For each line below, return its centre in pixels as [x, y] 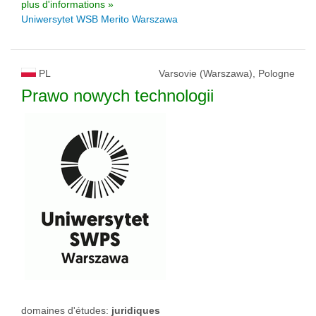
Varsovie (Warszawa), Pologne [227, 74]
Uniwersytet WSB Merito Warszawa [99, 19]
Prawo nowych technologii [117, 96]
